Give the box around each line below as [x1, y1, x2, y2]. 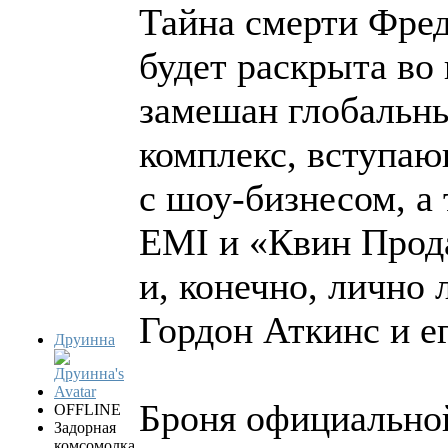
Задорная [54, 418, 116, 436]
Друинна [54, 330, 115, 348]
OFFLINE [54, 400, 121, 418]
